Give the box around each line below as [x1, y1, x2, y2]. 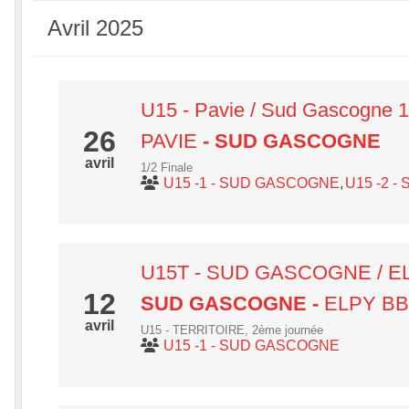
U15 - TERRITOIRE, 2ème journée [141, 323, 323, 337]
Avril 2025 [47, 16, 143, 40]
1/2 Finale [141, 161, 193, 174]
